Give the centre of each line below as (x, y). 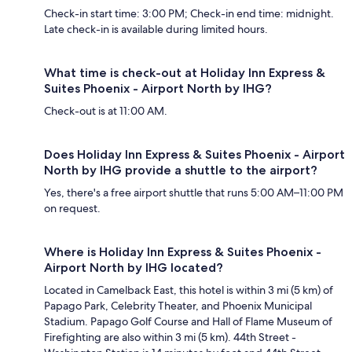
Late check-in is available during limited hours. (156, 29)
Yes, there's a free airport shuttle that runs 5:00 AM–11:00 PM (194, 192)
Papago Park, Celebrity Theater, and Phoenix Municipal (178, 305)
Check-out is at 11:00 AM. (106, 110)
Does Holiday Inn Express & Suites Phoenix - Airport (194, 154)
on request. (72, 208)
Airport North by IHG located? (134, 267)
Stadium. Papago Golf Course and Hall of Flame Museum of (188, 321)
